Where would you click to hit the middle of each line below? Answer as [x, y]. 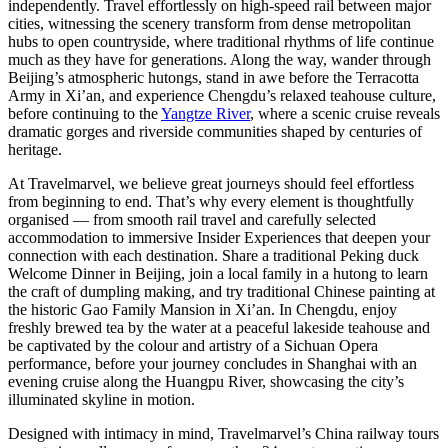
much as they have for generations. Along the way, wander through [219, 60]
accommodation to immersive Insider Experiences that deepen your [219, 238]
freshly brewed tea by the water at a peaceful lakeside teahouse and [219, 328]
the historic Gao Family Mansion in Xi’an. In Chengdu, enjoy [202, 310]
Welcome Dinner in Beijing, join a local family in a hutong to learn [218, 274]
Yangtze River [205, 114]
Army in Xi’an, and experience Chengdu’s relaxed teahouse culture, [222, 96]
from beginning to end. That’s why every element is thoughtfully [211, 202]
